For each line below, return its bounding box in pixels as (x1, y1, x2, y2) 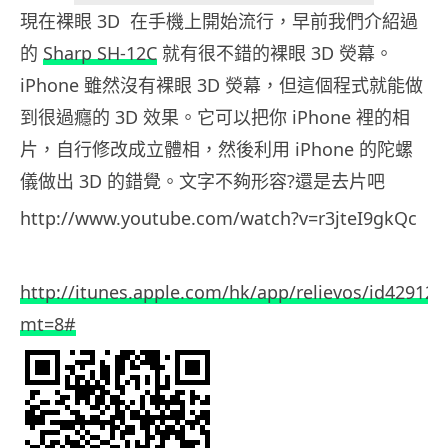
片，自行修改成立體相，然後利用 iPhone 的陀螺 (20, 137, 413, 162)
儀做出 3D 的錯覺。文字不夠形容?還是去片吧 (20, 169, 385, 194)
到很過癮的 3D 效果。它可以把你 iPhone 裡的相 (20, 105, 410, 130)
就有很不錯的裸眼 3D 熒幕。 (157, 41, 393, 66)
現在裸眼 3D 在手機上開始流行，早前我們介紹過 (20, 9, 418, 34)
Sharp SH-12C (43, 41, 157, 66)
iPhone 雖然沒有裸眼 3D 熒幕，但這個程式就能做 (20, 73, 423, 98)
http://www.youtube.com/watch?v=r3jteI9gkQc (20, 206, 417, 231)
